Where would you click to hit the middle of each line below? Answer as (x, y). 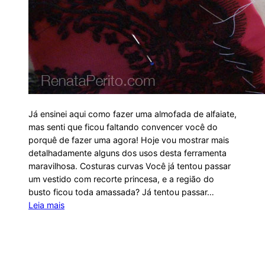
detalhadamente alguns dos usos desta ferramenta (127, 153)
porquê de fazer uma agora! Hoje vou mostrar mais (129, 140)
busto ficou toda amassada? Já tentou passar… (121, 192)
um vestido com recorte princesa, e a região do (121, 179)
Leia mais (46, 205)
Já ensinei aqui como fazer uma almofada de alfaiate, (132, 114)
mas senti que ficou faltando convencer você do (123, 127)
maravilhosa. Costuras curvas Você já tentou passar (130, 166)
